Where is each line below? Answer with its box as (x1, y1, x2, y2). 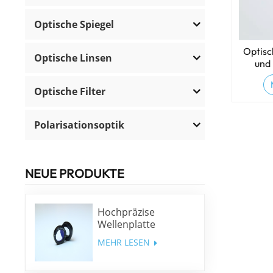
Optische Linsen (34, 51, 113, 65)
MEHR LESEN (97, 236, 152, 249)
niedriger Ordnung (97, 230, 183, 244)
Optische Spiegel (34, 17, 115, 31)
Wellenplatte (97, 218, 155, 232)
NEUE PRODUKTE (25, 165, 125, 181)
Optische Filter (34, 84, 106, 98)
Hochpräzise (97, 205, 155, 219)
